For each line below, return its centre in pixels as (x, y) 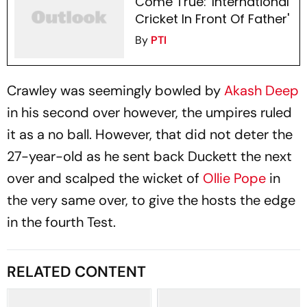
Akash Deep (260, 90)
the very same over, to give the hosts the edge (151, 200)
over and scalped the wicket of (103, 178)
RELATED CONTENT (76, 272)
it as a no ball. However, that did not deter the (150, 134)
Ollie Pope (234, 178)
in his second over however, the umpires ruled (149, 112)
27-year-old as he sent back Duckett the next (149, 156)
